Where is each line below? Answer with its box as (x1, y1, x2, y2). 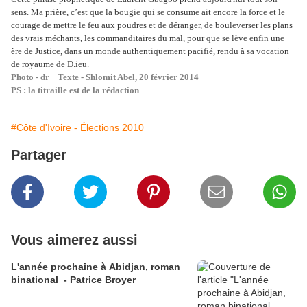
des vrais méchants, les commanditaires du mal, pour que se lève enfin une (11, 33, 284, 44)
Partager (11, 147, 66, 163)
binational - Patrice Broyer (11, 274, 136, 286)
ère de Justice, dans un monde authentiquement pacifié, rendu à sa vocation (11, 46, 289, 57)
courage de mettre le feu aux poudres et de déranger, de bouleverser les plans (11, 20, 293, 31)
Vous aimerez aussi (11, 232, 138, 248)
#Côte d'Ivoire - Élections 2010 (11, 122, 144, 134)
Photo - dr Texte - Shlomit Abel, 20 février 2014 (11, 72, 199, 83)
